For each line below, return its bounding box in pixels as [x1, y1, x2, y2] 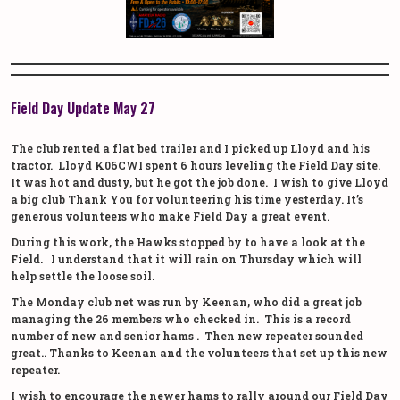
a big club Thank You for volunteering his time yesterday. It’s [11, 191, 363, 206]
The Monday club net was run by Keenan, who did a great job [11, 294, 362, 309]
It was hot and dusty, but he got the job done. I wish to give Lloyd [11, 174, 388, 189]
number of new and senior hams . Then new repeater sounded [11, 328, 363, 343]
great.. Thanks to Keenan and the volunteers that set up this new [11, 345, 387, 360]
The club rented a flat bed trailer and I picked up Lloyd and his [11, 140, 370, 155]
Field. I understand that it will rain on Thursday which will [11, 251, 362, 266]
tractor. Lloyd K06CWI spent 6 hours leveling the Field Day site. [11, 157, 380, 172]
